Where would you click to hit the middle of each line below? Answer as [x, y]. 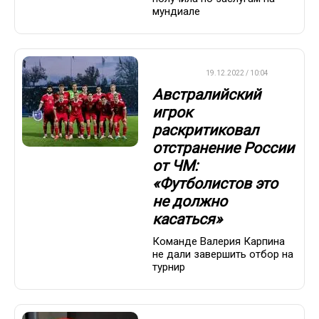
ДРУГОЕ [171, 73]
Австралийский [206, 95]
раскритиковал [205, 131]
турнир [169, 267]
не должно [190, 202]
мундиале [176, 11]
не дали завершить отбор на [223, 254]
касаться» [187, 220]
